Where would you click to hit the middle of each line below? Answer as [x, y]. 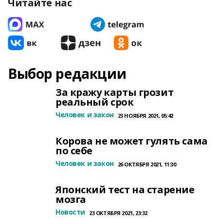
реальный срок [95, 102]
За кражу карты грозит [115, 92]
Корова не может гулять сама [132, 141]
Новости [71, 212]
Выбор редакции [67, 73]
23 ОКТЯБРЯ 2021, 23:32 [118, 213]
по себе [74, 151]
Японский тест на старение [125, 190]
